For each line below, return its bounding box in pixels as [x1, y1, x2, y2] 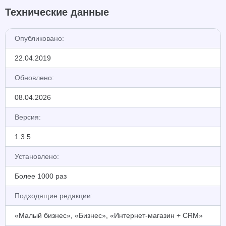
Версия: [15, 113, 41, 121]
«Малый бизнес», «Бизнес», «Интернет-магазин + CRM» [15, 211, 203, 219]
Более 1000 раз [15, 172, 67, 180]
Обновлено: [15, 74, 54, 82]
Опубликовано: [15, 34, 64, 42]
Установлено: [15, 152, 59, 160]
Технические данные [5, 7, 109, 18]
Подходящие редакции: [15, 192, 93, 200]
